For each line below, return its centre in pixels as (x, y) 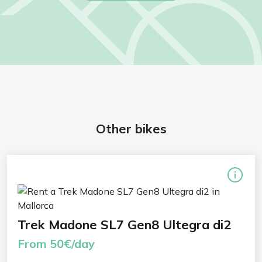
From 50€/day (56, 243)
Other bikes (131, 128)
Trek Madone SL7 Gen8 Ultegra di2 (124, 224)
